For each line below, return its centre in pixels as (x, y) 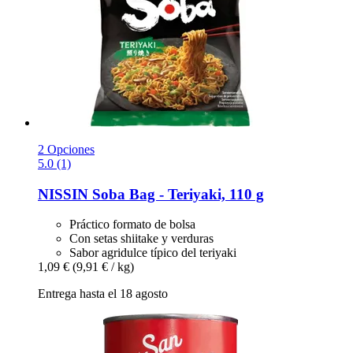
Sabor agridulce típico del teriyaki (153, 253)
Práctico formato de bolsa (132, 225)
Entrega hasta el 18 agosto (103, 294)
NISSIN (63, 194)
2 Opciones (66, 149)
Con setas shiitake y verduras (141, 239)
